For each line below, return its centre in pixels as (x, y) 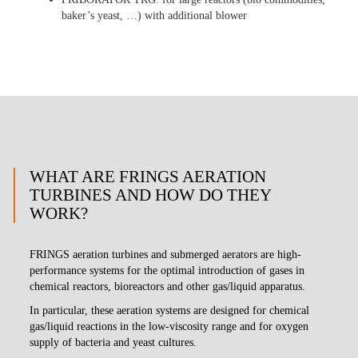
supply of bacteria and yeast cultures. (113, 342)
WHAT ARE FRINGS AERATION (148, 176)
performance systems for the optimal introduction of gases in (167, 270)
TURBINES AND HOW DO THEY (151, 195)
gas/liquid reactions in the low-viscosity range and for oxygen (169, 326)
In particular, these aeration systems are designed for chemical (170, 310)
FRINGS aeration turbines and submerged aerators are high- (166, 254)
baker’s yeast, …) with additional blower (155, 15)
